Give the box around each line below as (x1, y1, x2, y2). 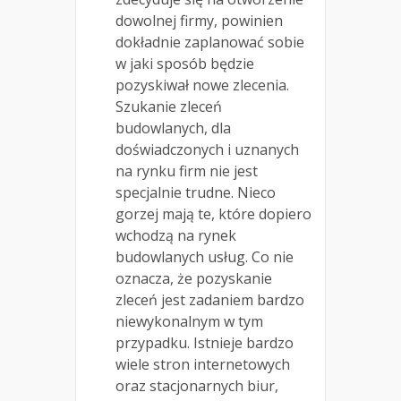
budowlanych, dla (115, 118, 231, 139)
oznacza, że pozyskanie (115, 269, 272, 289)
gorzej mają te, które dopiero (115, 204, 311, 225)
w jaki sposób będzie (115, 54, 254, 74)
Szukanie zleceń (115, 97, 222, 117)
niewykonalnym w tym (115, 311, 263, 332)
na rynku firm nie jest (115, 161, 258, 182)
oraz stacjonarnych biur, (115, 376, 278, 397)
